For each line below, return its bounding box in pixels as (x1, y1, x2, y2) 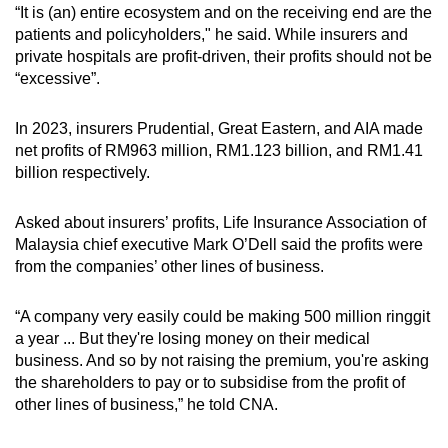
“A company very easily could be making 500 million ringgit (15, 308, 430, 326)
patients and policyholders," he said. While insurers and (15, 26, 408, 44)
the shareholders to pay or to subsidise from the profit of (15, 374, 405, 392)
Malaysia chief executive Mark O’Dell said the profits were (15, 236, 423, 254)
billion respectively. (15, 164, 150, 182)
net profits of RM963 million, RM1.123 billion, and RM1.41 (15, 142, 423, 160)
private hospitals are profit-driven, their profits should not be (15, 48, 432, 66)
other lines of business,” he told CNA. (15, 396, 278, 414)
